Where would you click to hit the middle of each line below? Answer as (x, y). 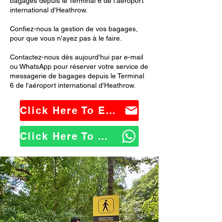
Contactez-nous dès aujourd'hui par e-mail (77, 57)
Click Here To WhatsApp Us (103, 136)
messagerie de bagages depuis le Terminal (77, 76)
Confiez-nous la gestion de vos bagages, (74, 29)
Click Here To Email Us (111, 111)
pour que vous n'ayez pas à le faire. (66, 38)
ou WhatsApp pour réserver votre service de (79, 66)
